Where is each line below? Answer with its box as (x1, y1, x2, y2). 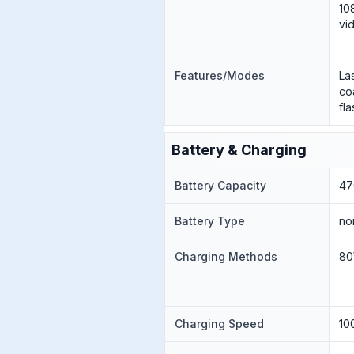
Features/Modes (175, 69, 265, 82)
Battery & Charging (171, 141, 307, 158)
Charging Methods (175, 250, 277, 263)
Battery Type (175, 214, 245, 228)
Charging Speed (175, 317, 264, 330)
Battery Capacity (175, 179, 266, 192)
